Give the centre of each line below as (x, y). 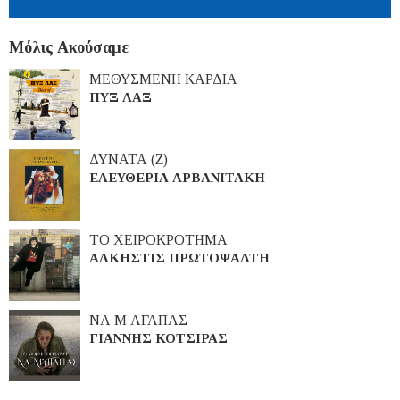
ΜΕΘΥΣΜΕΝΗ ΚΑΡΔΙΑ (163, 79)
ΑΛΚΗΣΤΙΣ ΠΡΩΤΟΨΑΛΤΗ (179, 258)
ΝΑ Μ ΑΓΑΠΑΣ (138, 320)
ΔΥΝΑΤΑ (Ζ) (129, 160)
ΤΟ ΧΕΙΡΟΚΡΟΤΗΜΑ (158, 240)
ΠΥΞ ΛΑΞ (121, 98)
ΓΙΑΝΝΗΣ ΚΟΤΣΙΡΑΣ (158, 338)
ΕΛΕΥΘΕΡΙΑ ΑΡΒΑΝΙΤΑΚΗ (177, 178)
